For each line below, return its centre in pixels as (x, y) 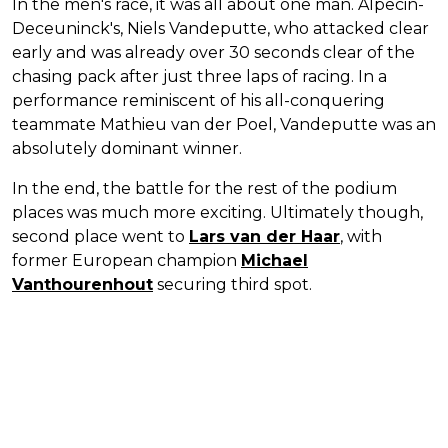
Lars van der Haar (264, 236)
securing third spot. (232, 284)
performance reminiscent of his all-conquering (198, 100)
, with (361, 236)
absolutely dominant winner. (127, 148)
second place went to (100, 236)
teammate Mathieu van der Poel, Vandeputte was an (224, 124)
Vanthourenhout (82, 284)
